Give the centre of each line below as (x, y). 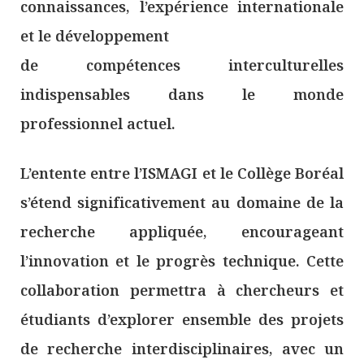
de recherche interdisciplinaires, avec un (182, 349)
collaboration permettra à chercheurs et (182, 290)
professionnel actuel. (98, 124)
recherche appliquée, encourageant (182, 232)
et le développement (95, 36)
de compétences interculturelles (182, 65)
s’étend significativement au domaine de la (182, 203)
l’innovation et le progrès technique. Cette (182, 261)
